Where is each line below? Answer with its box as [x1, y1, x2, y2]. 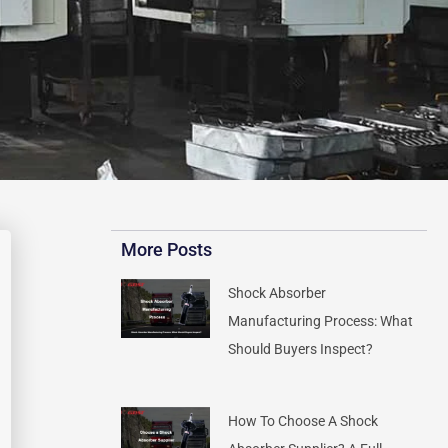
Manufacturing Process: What [228, 313, 414, 329]
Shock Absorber [228, 285, 327, 301]
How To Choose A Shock [228, 413, 379, 429]
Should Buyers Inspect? [228, 341, 374, 357]
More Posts [121, 239, 213, 260]
